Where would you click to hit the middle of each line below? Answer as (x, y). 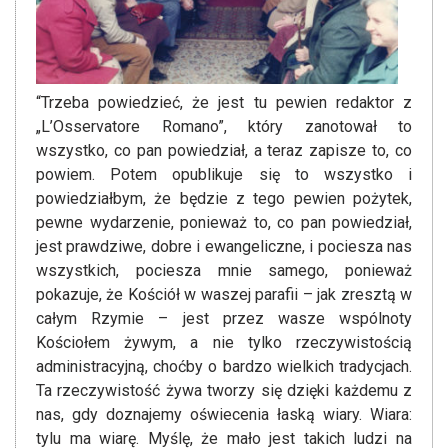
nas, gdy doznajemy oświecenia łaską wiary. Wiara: (224, 415)
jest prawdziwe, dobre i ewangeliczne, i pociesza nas (224, 247)
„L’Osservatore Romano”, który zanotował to (224, 127)
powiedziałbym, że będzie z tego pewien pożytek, (224, 199)
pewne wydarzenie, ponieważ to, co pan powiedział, (224, 223)
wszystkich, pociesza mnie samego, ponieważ (224, 271)
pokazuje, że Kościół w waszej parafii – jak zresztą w (224, 295)
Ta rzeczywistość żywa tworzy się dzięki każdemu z (224, 391)
